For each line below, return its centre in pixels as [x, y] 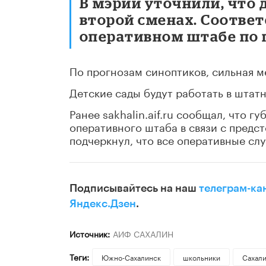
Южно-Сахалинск [131, 256]
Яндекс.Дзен [103, 203]
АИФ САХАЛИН [143, 233]
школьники [201, 256]
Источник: [90, 233]
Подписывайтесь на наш [134, 188]
